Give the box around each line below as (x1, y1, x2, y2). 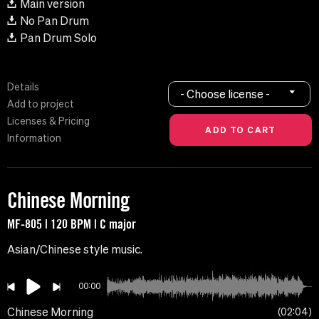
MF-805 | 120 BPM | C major (7, 216, 136, 232)
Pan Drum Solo (20, 31, 97, 45)
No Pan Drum (20, 14, 89, 28)
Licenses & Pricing (7, 115, 90, 127)
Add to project (7, 98, 74, 110)
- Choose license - (180, 87, 271, 100)
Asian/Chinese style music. (7, 243, 142, 256)
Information (7, 132, 61, 145)
